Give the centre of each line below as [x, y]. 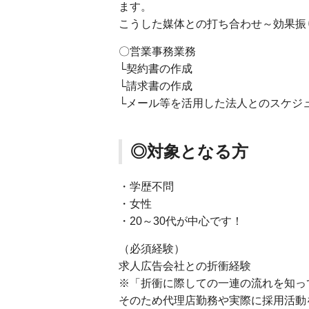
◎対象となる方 [189, 151]
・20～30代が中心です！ [181, 221]
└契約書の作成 [156, 68]
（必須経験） [152, 248]
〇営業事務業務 [157, 51]
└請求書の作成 [156, 86]
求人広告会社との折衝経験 [185, 266]
